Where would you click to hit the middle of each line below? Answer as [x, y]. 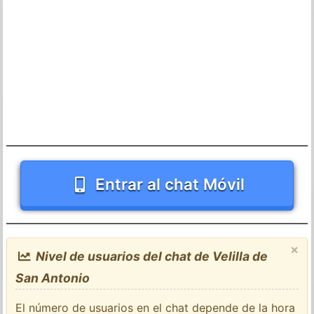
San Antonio [53, 278]
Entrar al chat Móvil [170, 184]
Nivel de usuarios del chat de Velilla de [150, 256]
